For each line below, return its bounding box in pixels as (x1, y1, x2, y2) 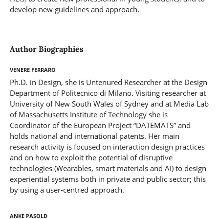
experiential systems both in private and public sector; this (9, 174, 206, 184)
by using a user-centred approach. (9, 184, 124, 195)
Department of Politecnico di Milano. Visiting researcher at (9, 88, 206, 98)
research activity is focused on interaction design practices (9, 141, 205, 152)
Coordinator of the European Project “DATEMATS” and (9, 120, 191, 130)
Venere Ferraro (9, 64, 56, 75)
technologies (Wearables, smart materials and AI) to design (9, 163, 206, 173)
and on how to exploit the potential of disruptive (9, 152, 173, 162)
